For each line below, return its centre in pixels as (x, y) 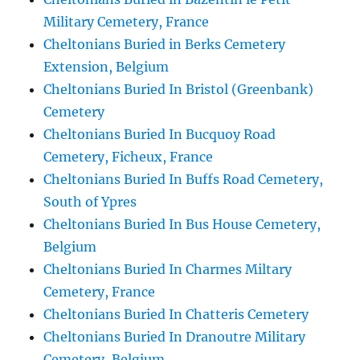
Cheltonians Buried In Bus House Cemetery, (182, 224)
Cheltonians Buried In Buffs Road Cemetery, (184, 179)
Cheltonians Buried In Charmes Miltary (168, 269)
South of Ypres (90, 202)
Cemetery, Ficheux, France (129, 157)
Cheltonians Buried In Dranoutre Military (175, 337)
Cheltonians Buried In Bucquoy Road (160, 134)
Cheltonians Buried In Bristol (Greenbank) (179, 89)
